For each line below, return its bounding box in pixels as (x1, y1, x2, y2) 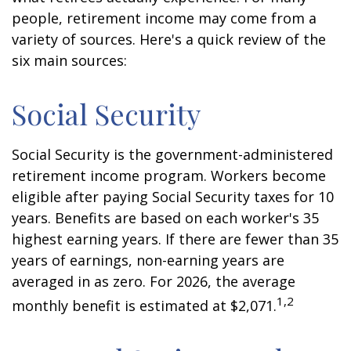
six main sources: (12, 51, 127, 70)
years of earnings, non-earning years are (12, 251, 284, 270)
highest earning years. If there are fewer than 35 (12, 230, 338, 248)
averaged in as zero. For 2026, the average (12, 272, 295, 291)
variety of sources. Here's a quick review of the (12, 30, 326, 49)
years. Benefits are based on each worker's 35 (12, 208, 319, 227)
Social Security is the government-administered (12, 145, 333, 164)
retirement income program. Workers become (12, 166, 326, 185)
